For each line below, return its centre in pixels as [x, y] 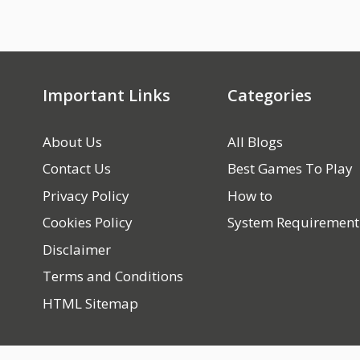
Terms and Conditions [112, 276]
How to [250, 195]
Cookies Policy [87, 222]
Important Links [106, 95]
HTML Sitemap [90, 303]
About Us [72, 141]
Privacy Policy [86, 195]
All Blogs [255, 141]
